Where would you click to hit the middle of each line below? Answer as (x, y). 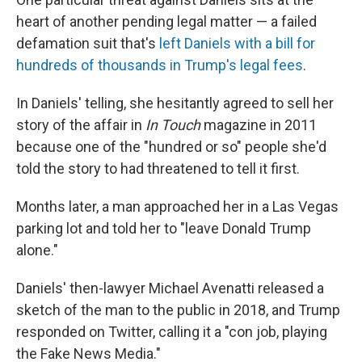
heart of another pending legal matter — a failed (166, 21)
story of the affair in (81, 125)
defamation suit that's (88, 43)
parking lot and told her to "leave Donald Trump (164, 228)
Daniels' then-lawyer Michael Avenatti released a (170, 288)
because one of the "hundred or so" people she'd (171, 147)
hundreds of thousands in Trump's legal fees (160, 65)
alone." (37, 250)
